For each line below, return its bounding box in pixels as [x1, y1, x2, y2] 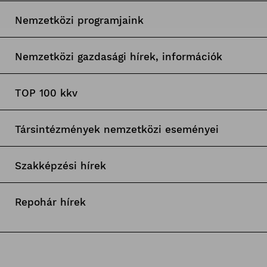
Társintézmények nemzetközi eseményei [14, 123, 219, 136]
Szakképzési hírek [14, 160, 106, 172]
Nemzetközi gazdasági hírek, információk [14, 51, 222, 63]
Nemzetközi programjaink [14, 14, 144, 27]
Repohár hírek [14, 196, 86, 209]
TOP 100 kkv [14, 87, 77, 100]
